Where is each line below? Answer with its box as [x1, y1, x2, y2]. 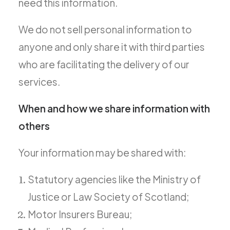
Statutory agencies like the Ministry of [28, 173, 201, 185]
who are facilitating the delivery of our [18, 58, 189, 70]
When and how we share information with [18, 102, 210, 114]
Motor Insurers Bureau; [28, 208, 132, 220]
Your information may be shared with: [18, 146, 186, 159]
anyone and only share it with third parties [18, 41, 205, 53]
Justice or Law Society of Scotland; [28, 190, 189, 203]
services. [18, 75, 60, 88]
